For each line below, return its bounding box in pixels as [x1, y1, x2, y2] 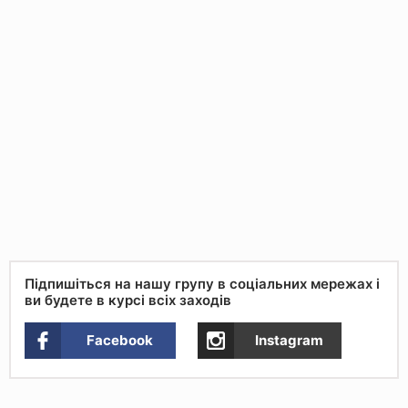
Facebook [87, 331, 153, 349]
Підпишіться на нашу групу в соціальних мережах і [25, 274, 380, 292]
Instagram [255, 331, 323, 349]
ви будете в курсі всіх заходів [25, 291, 231, 309]
